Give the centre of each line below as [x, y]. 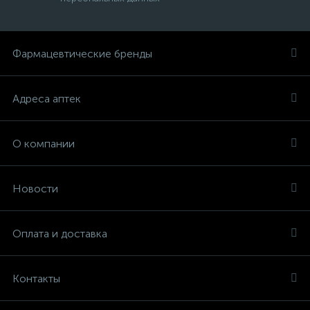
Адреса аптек [47, 99]
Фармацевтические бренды [82, 54]
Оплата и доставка [60, 234]
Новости [35, 189]
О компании [44, 144]
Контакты [36, 279]
